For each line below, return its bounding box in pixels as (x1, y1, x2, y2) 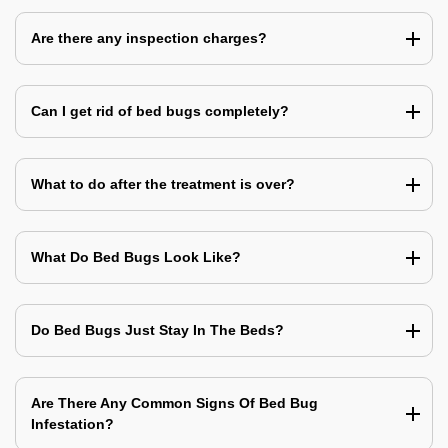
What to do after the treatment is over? (31, 176, 295, 193)
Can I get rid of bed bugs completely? (31, 103, 289, 120)
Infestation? (31, 416, 114, 433)
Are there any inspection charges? (31, 30, 267, 47)
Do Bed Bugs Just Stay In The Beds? (31, 322, 284, 339)
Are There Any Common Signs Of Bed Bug (31, 395, 318, 412)
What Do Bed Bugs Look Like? (31, 249, 241, 266)
